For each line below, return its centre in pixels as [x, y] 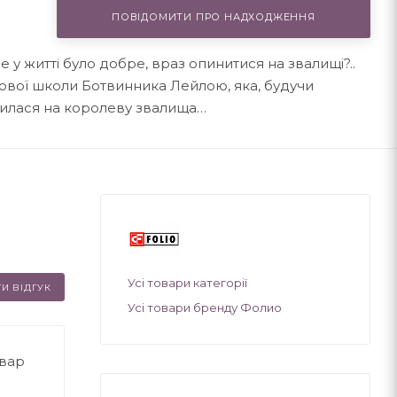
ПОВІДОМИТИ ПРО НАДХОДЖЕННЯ [213, 16]
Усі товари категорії [187, 282]
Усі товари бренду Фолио [205, 307]
